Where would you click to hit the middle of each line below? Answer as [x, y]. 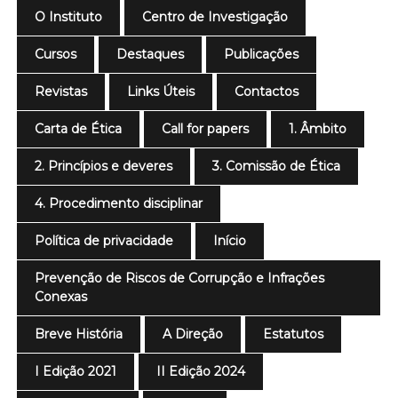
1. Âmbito [318, 129]
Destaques [151, 54]
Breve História [79, 334]
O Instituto [69, 17]
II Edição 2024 [201, 371]
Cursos [56, 54]
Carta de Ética [79, 129]
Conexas [61, 297]
